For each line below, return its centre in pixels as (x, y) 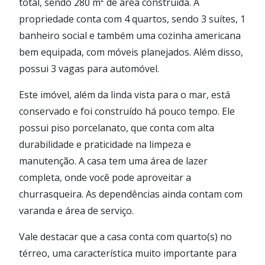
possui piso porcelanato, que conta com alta (117, 127)
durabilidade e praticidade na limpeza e (105, 144)
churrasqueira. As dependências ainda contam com (131, 194)
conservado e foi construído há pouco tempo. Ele (127, 111)
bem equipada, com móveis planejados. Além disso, (131, 52)
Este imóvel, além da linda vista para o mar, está (125, 94)
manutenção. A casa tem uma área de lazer (113, 161)
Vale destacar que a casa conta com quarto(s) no (125, 236)
